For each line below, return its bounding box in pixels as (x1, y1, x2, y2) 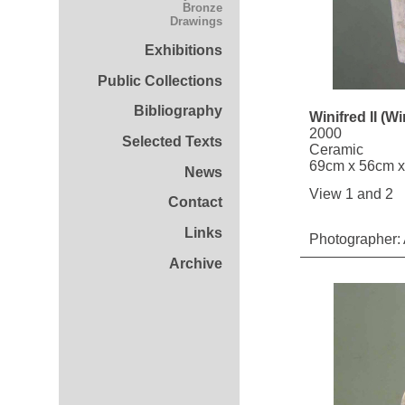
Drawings (170, 14, 223, 29)
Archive (169, 255, 223, 271)
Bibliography (134, 103, 223, 119)
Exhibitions (145, 42, 223, 58)
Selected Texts (122, 134, 223, 150)
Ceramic (309, 142, 363, 157)
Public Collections (98, 72, 223, 89)
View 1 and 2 (309, 186, 393, 202)
